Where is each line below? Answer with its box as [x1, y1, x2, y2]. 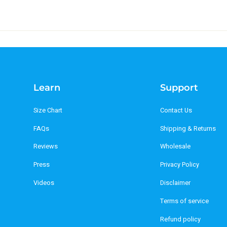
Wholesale [160, 142, 191, 152]
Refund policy [160, 214, 201, 224]
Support [160, 82, 198, 93]
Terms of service [160, 196, 209, 206]
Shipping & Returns [160, 124, 216, 133]
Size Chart [33, 105, 63, 115]
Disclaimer [160, 178, 191, 188]
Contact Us [160, 105, 192, 115]
